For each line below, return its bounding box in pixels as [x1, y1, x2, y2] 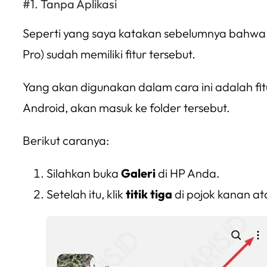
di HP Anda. [156, 166, 220, 181]
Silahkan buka [46, 166, 121, 181]
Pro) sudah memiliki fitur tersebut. [23, 46, 195, 61]
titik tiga [126, 187, 172, 201]
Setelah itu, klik [46, 187, 126, 201]
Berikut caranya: [23, 133, 109, 148]
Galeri [121, 166, 156, 181]
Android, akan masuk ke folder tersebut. [23, 100, 230, 115]
